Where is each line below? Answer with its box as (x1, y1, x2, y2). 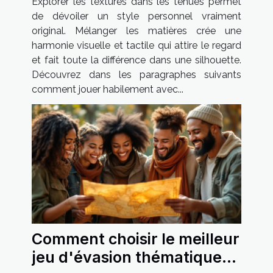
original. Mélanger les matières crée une (32, 24, 241, 37)
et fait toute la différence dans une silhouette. (32, 54, 241, 66)
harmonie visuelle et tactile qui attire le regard (32, 39, 241, 51)
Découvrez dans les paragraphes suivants (32, 68, 241, 80)
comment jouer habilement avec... (32, 83, 183, 95)
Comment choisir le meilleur (32, 229, 239, 248)
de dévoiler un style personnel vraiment (32, 10, 241, 22)
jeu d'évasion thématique (32, 247, 222, 266)
